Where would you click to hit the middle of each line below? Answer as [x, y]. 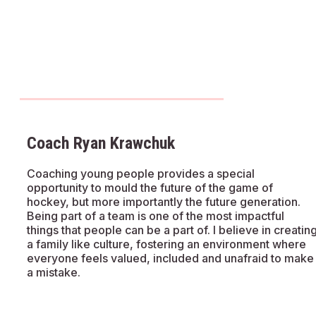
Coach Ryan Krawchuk [101, 143]
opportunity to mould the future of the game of [150, 188]
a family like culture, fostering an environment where [166, 244]
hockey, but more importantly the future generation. [164, 202]
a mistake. [54, 273]
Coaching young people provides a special [141, 174]
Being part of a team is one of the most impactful [156, 216]
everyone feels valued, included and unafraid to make [170, 259]
